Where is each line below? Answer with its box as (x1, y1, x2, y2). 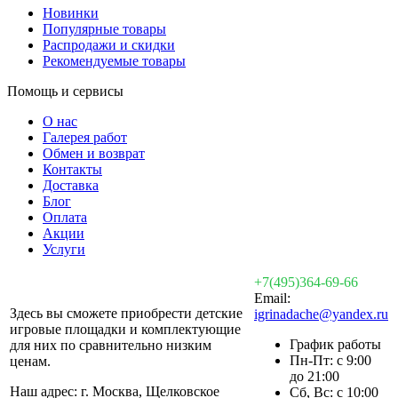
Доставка (43, 177, 99, 193)
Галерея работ (43, 129, 127, 145)
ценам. (10, 353, 51, 369)
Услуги (43, 241, 85, 257)
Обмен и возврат (43, 145, 145, 161)
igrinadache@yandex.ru (254, 306, 388, 322)
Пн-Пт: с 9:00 (290, 352, 371, 368)
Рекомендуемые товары (43, 52, 186, 68)
